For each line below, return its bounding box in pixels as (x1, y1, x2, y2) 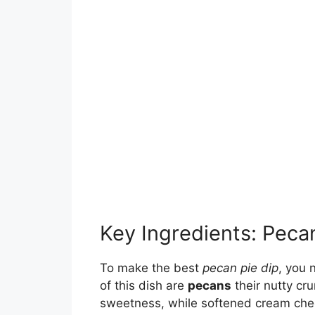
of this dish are (100, 278, 188, 292)
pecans (188, 278, 231, 292)
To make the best (100, 260, 202, 275)
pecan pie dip (202, 260, 278, 275)
